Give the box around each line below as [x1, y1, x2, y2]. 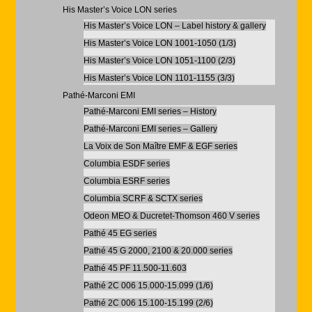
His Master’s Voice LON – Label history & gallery [83, 21, 266, 31]
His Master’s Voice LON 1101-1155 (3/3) [83, 73, 235, 83]
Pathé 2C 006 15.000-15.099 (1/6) [83, 281, 213, 290]
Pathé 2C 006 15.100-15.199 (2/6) [83, 298, 213, 308]
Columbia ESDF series [83, 159, 170, 169]
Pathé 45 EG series [83, 228, 157, 238]
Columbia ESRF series [83, 176, 170, 186]
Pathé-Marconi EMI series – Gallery [83, 124, 217, 134]
